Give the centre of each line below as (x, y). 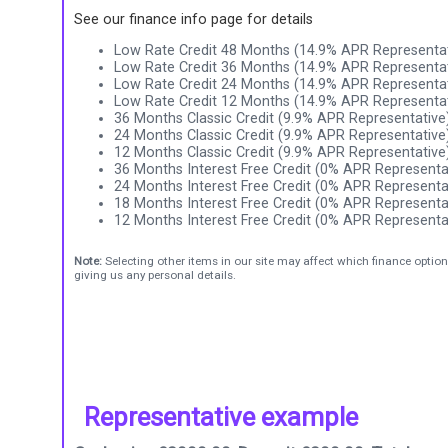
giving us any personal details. (155, 274)
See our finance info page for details (193, 19)
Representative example (221, 416)
